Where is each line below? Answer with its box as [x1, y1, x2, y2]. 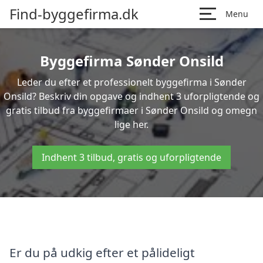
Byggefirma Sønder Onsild [39, 51, 224, 70]
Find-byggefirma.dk [9, 4, 139, 23]
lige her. [114, 118, 149, 131]
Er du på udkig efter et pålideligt [9, 244, 195, 261]
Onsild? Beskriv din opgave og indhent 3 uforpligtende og [4, 90, 259, 103]
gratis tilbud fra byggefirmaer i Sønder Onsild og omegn [6, 104, 257, 117]
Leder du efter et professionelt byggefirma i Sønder [16, 76, 247, 89]
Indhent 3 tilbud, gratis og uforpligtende [42, 151, 221, 164]
